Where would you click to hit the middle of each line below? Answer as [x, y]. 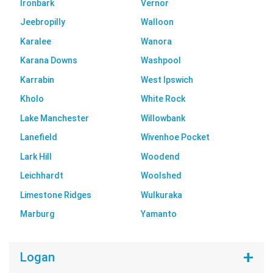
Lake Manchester [54, 118]
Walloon [157, 22]
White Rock [163, 99]
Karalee [35, 41]
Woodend [160, 156]
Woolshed [161, 176]
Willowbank [163, 118]
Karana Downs [48, 61]
